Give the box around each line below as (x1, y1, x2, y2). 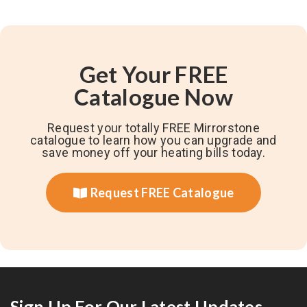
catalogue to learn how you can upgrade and (30, 132, 277, 147)
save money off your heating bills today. (42, 145, 265, 160)
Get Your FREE (79, 60, 228, 88)
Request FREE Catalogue (90, 184, 234, 200)
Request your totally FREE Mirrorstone (47, 120, 260, 135)
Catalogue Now (74, 82, 233, 110)
